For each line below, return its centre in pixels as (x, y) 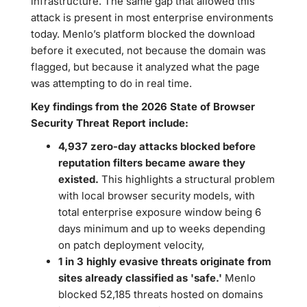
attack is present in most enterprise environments (152, 17)
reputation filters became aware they (152, 163)
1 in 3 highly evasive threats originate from (165, 261)
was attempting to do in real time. (111, 83)
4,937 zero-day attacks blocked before (157, 146)
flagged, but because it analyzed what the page (145, 67)
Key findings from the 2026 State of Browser (143, 107)
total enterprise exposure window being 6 (160, 212)
